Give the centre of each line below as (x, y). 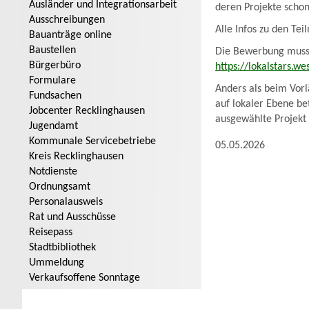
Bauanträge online (70, 36)
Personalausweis (66, 202)
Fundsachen (55, 96)
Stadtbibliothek (62, 248)
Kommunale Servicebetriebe (92, 142)
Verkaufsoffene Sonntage (84, 278)
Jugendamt (53, 127)
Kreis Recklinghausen (76, 157)
